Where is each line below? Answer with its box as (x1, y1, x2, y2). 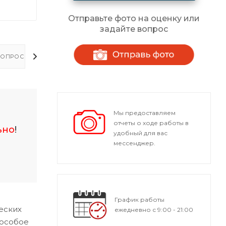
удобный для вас (113, 129, 167, 137)
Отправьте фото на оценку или (68, 14, 200, 24)
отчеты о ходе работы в (113, 119, 189, 127)
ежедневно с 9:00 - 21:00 (115, 206, 194, 214)
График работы (115, 196, 165, 204)
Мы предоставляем (113, 109, 176, 117)
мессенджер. (113, 139, 155, 147)
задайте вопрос (100, 24, 168, 34)
